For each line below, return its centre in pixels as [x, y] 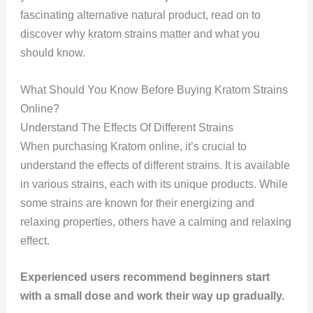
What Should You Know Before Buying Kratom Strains [154, 89]
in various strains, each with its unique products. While [154, 184]
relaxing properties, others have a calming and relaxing [155, 221]
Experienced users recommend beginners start [145, 277]
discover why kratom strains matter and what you [140, 34]
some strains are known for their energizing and [137, 203]
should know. [52, 53]
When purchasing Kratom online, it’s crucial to [133, 146]
